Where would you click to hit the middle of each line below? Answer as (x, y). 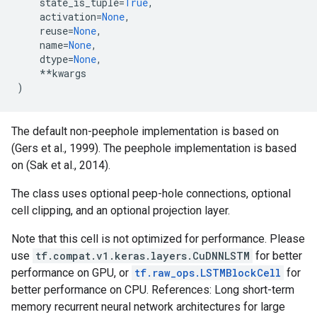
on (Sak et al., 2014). (61, 165)
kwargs (69, 73)
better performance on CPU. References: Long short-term (153, 290)
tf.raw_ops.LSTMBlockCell (208, 273)
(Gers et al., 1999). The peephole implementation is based (154, 148)
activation (68, 17)
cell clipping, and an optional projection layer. (121, 211)
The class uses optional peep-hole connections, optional (151, 194)
